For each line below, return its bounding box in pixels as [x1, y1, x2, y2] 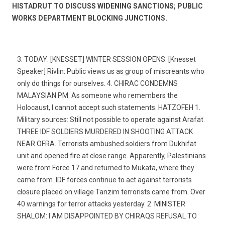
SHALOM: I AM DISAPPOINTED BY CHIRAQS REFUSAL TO [17, 212, 197, 220]
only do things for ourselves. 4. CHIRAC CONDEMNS [17, 79, 178, 87]
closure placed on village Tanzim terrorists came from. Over [17, 188, 205, 196]
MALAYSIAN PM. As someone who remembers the [17, 91, 178, 99]
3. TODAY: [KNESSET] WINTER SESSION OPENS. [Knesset [17, 55, 196, 63]
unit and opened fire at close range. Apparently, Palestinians [17, 152, 206, 160]
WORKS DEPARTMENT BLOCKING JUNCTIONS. [12, 14, 167, 22]
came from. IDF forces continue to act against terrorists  [17, 176, 193, 184]
